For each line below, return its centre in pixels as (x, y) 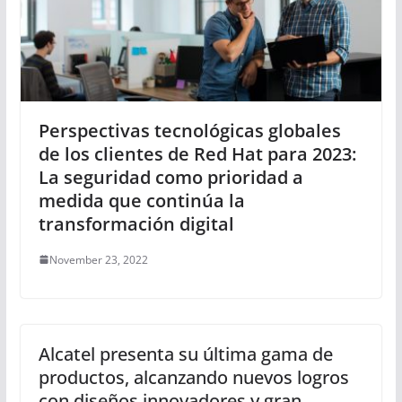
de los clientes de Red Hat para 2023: (197, 153)
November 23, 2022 (98, 259)
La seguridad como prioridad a (170, 177)
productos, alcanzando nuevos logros (193, 377)
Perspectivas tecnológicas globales (189, 130)
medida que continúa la (141, 200)
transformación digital (136, 223)
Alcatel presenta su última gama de (185, 354)
